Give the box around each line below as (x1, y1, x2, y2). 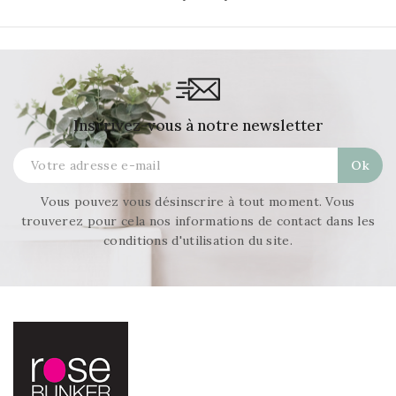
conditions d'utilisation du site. (103, 232, 293, 249)
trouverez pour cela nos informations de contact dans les (20, 213, 376, 230)
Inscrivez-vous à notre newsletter (72, 116, 324, 136)
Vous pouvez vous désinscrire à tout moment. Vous (41, 194, 355, 210)
